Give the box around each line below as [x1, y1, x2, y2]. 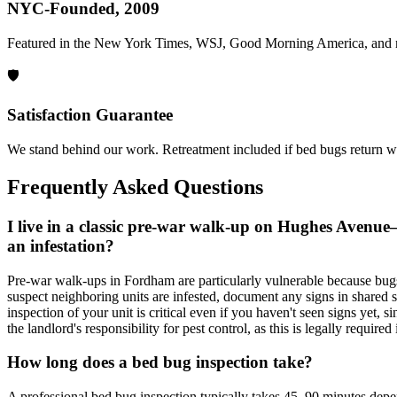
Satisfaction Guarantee [7, 105, 173, 125]
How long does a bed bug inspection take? [7, 353, 313, 372]
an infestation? [7, 236, 114, 255]
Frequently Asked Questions [7, 175, 263, 198]
